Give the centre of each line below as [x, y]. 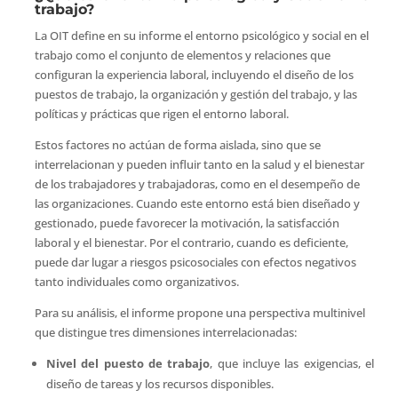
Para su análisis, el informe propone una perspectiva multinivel [199, 312]
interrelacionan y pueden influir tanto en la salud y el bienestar [199, 164]
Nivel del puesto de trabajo [128, 363]
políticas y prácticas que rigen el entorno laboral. [161, 113]
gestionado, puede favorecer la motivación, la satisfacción [187, 223]
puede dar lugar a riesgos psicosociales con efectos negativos [195, 262]
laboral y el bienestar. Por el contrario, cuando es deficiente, [191, 242]
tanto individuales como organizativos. [136, 281]
